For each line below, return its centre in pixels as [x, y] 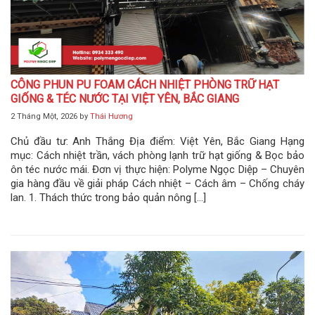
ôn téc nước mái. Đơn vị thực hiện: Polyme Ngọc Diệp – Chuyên [157, 170]
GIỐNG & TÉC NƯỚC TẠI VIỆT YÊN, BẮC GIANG [125, 99]
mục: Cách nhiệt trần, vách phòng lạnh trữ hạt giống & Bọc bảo [157, 156]
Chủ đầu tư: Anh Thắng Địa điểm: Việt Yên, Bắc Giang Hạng [157, 142]
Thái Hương [111, 117]
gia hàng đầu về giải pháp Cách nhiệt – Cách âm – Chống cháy [157, 184]
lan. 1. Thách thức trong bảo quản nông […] [108, 198]
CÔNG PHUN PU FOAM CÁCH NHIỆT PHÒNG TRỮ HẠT [145, 85]
